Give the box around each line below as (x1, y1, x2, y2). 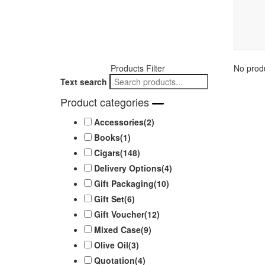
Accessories (94, 116, 144, 128)
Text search (60, 76, 107, 88)
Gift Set (94, 193, 124, 205)
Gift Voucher (94, 208, 144, 221)
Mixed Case (94, 224, 141, 236)
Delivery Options (94, 162, 161, 174)
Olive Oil (94, 239, 128, 251)
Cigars (94, 147, 120, 159)
